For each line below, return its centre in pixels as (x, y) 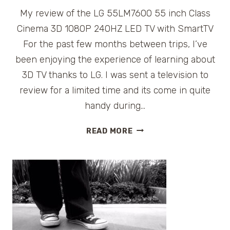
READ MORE (109, 131)
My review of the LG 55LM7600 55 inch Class (115, 13)
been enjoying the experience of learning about (115, 59)
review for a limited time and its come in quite (115, 90)
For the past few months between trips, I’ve (115, 44)
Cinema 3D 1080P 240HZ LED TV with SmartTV (115, 28)
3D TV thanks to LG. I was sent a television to (115, 75)
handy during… (115, 106)
